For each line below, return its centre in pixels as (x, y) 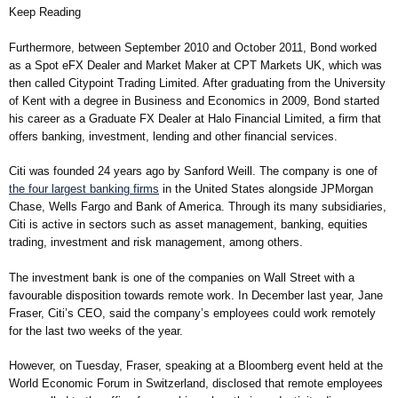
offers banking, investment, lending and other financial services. (173, 136)
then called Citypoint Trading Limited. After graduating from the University (197, 83)
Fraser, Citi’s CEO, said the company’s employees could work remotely (192, 313)
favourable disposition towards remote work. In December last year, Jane (196, 295)
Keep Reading (45, 12)
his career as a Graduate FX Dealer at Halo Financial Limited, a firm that (195, 118)
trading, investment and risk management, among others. (156, 243)
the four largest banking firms (84, 189)
